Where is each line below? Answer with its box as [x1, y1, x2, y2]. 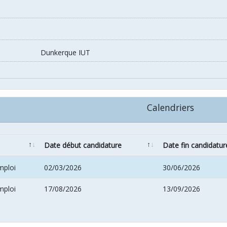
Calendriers [146, 101, 194, 114]
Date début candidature [44, 140, 122, 150]
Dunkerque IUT [41, 48, 91, 58]
